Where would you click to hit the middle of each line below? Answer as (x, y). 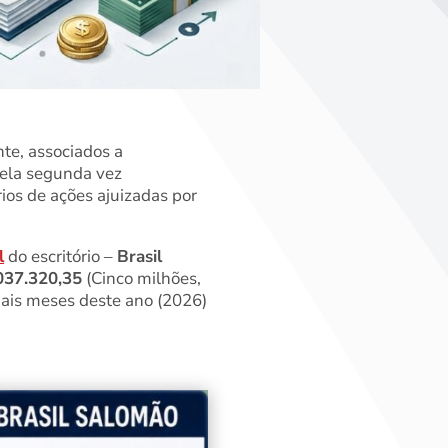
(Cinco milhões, (141, 279)
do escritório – (60, 257)
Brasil (139, 257)
